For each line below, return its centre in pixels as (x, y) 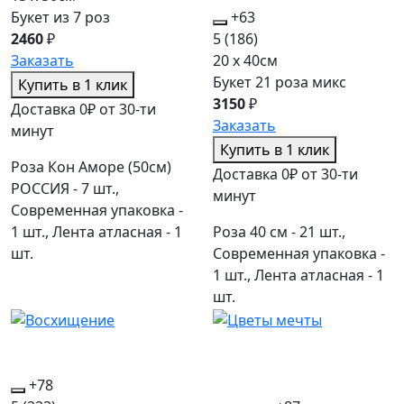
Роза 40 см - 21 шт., (279, 232)
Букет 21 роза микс (280, 83)
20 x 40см (245, 61)
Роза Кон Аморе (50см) (91, 167)
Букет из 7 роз (60, 18)
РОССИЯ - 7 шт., (65, 189)
